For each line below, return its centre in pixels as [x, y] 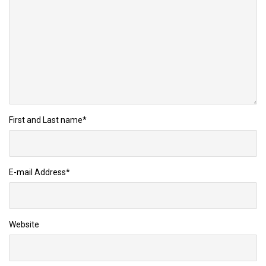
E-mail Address [37, 172]
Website [24, 224]
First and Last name [46, 120]
